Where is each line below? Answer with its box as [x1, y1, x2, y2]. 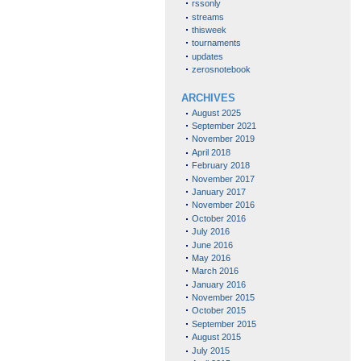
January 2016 [191, 279, 246, 289]
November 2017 [191, 173, 255, 184]
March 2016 [191, 266, 239, 276]
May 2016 [191, 252, 230, 263]
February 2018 [191, 160, 250, 171]
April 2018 [191, 147, 230, 157]
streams [191, 11, 224, 22]
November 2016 [191, 200, 255, 210]
